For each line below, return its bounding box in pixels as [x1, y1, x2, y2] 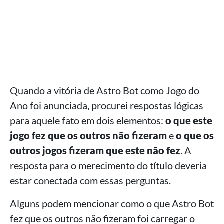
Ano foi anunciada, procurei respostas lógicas [10, 99, 203, 112]
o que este [165, 114, 212, 127]
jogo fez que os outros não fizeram [10, 129, 167, 142]
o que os [176, 129, 214, 142]
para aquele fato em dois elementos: [10, 114, 165, 127]
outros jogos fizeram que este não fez [10, 144, 180, 157]
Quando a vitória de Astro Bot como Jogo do [10, 84, 199, 97]
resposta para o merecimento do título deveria [10, 159, 207, 172]
